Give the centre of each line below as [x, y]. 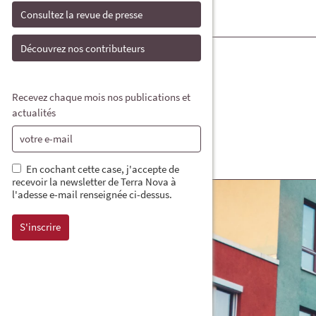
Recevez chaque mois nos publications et [101, 97]
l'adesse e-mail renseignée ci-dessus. [92, 194]
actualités [34, 112]
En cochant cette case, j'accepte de [102, 169]
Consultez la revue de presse [82, 15]
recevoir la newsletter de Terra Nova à [94, 181]
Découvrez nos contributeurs [83, 48]
